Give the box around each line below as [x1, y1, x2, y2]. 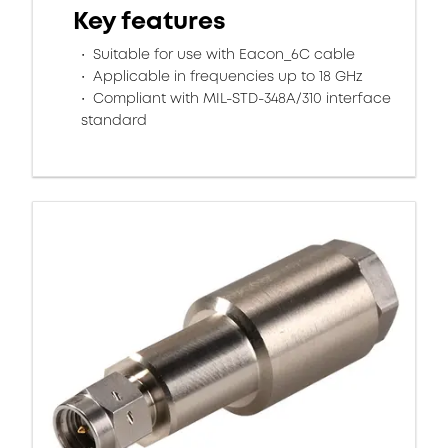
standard [81, 110, 147, 130]
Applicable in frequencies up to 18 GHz [89, 66, 363, 86]
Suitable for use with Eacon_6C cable [89, 44, 355, 64]
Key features [73, 4, 226, 38]
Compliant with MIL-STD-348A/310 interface [89, 88, 391, 108]
